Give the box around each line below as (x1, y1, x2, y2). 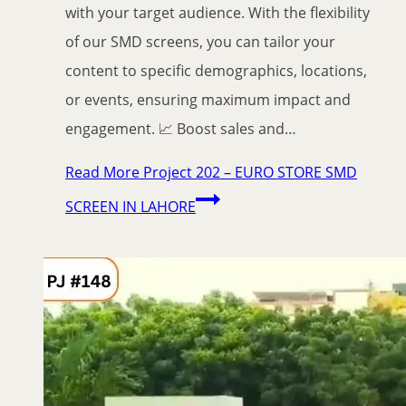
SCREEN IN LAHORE (65, 197, 196, 217)
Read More (65, 162, 140, 183)
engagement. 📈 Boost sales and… (65, 119, 296, 140)
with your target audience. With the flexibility (65, 3, 370, 24)
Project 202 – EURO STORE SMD (140, 162, 357, 183)
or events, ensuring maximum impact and (65, 90, 351, 111)
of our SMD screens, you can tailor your (65, 32, 335, 53)
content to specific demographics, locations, (65, 61, 367, 82)
